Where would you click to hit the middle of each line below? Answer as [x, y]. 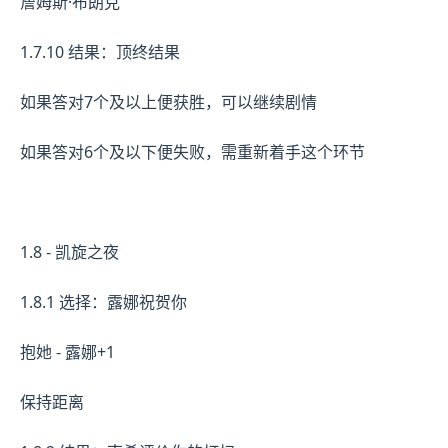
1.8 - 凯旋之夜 [69, 251]
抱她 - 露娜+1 [67, 351]
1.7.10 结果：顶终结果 [100, 51]
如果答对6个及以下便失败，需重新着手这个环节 [192, 151]
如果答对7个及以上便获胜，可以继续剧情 [168, 101]
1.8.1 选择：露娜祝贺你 [103, 301]
